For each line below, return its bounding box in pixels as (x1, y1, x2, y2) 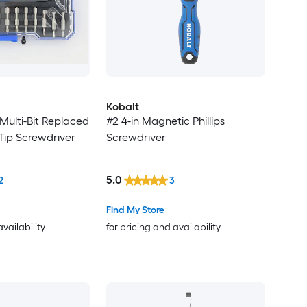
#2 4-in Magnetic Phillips (106, 114, 225, 128)
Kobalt (106, 100, 139, 114)
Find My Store (106, 204, 164, 216)
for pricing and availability (106, 221, 221, 233)
